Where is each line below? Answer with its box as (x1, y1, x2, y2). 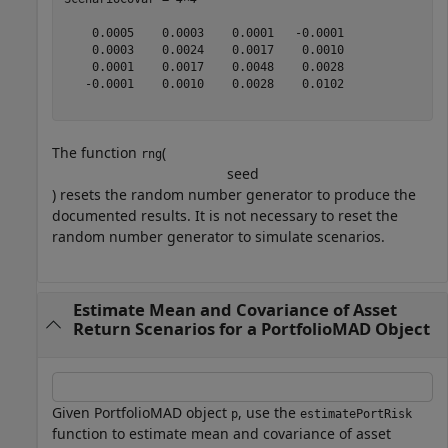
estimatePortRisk (300, 406, 412, 421)
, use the (238, 402, 300, 422)
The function (52, 143, 141, 163)
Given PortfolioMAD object (52, 402, 231, 422)
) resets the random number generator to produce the (52, 185, 416, 205)
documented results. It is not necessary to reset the (52, 206, 398, 226)
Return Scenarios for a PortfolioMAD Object (72, 317, 430, 341)
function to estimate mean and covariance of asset (52, 423, 391, 443)
